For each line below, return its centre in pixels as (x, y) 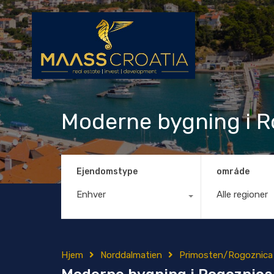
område (233, 171)
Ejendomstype (107, 171)
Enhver (91, 194)
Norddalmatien (131, 255)
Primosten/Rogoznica (226, 255)
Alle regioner (242, 194)
